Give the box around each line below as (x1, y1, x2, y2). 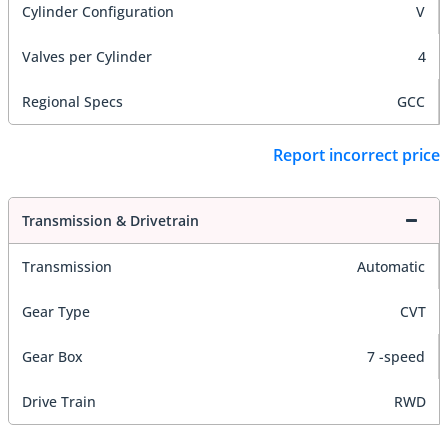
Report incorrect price (273, 144, 440, 167)
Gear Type (22, 302, 90, 322)
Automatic (357, 257, 425, 277)
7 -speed (367, 347, 425, 367)
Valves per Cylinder (22, 46, 152, 66)
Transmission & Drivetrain (22, 211, 199, 231)
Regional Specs (22, 91, 123, 111)
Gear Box (22, 347, 83, 367)
